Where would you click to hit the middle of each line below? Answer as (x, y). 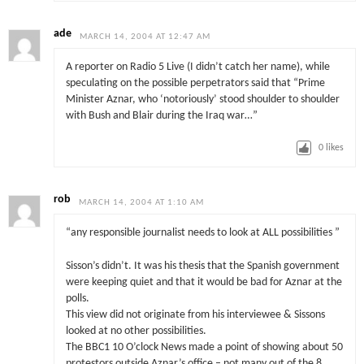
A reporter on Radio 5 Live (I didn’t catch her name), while (197, 67)
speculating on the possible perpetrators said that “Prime (195, 84)
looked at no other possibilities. (136, 331)
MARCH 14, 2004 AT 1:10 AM (142, 202)
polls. (77, 298)
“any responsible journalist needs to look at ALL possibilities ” (202, 233)
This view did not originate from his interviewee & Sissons (195, 314)
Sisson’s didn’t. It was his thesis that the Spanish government (202, 266)
